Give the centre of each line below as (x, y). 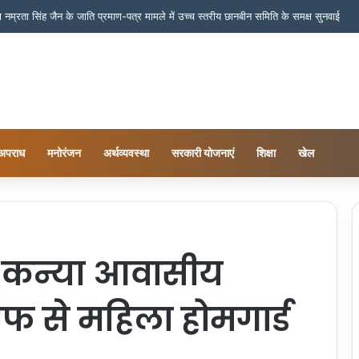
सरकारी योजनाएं (203, 152)
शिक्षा (266, 152)
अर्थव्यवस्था (126, 152)
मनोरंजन (64, 152)
